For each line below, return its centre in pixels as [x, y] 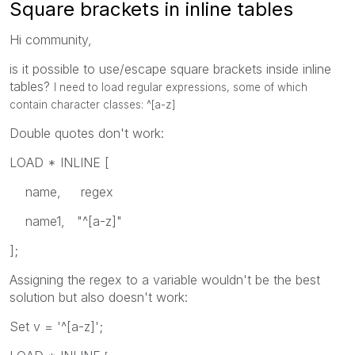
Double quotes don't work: [87, 133]
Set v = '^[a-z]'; [56, 326]
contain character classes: [78, 104]
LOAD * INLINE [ [59, 162]
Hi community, [51, 39]
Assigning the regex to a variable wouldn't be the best [165, 279]
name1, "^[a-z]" [66, 221]
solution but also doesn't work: [99, 297]
